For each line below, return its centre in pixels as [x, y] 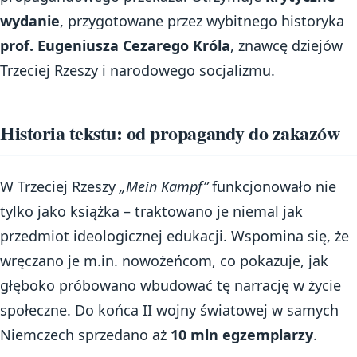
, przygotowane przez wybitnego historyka [202, 21]
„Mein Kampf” [164, 186]
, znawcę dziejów [286, 46]
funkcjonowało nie [272, 186]
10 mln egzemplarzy [242, 334]
